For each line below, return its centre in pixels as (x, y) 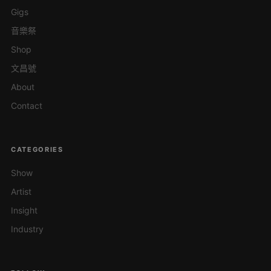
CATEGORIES (37, 149)
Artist (21, 191)
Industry (27, 229)
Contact (27, 105)
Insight (24, 210)
